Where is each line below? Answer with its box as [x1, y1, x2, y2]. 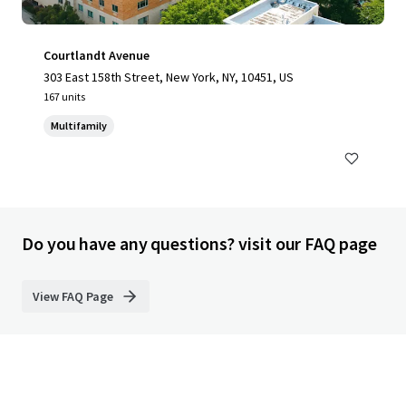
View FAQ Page [33, 288, 113, 304]
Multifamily [51, 119, 107, 132]
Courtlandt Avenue [43, 47, 150, 63]
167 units [43, 90, 85, 103]
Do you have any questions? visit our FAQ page [22, 232, 377, 255]
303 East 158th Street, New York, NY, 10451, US [43, 69, 294, 85]
